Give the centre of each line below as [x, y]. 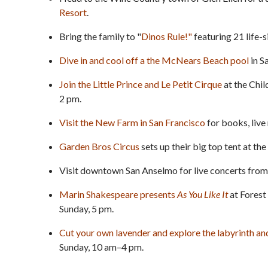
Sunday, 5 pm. [86, 208]
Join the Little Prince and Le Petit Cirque [141, 84]
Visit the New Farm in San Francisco [132, 122]
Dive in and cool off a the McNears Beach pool [154, 60]
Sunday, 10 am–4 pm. [101, 246]
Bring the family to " [100, 36]
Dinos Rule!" [167, 36]
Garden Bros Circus [99, 146]
